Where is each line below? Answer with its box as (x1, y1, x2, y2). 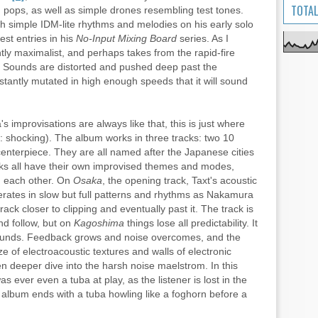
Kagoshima (74, 217, 124, 229)
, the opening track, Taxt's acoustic (102, 175, 257, 186)
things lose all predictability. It (124, 217, 258, 229)
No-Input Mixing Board (76, 33, 177, 44)
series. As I (177, 33, 229, 44)
